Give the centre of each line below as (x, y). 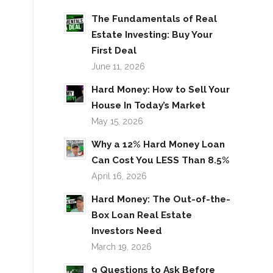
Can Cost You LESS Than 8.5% (161, 160)
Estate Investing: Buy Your (152, 34)
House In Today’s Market (149, 105)
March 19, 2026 (122, 246)
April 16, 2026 (119, 176)
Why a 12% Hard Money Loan (158, 144)
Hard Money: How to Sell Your (161, 89)
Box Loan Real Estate (142, 215)
